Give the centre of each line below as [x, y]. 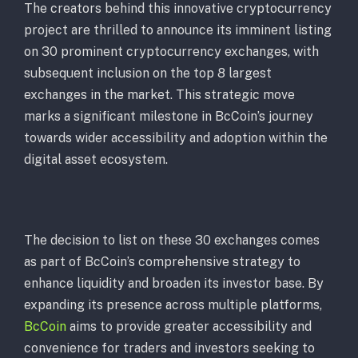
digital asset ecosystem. [96, 160]
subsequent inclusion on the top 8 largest [148, 74]
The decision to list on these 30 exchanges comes [172, 240]
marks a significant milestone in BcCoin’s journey [169, 117]
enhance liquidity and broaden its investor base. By [174, 283]
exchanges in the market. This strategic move [159, 95]
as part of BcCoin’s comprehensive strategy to [162, 261]
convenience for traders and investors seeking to [169, 348]
